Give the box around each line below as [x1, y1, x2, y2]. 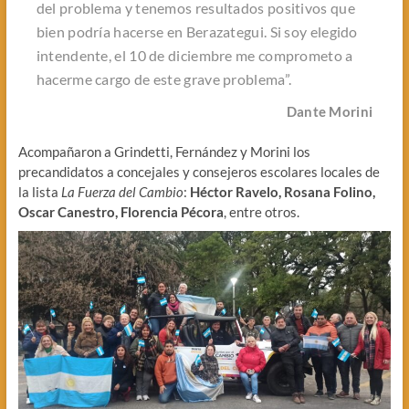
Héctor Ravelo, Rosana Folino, [189, 184, 375, 201]
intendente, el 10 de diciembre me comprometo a [36, 47, 353, 65]
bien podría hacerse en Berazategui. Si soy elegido [36, 23, 358, 41]
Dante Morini [286, 103, 373, 121]
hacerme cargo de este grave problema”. [36, 70, 292, 89]
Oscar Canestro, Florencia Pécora [17, 204, 224, 221]
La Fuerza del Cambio [60, 184, 184, 201]
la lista [17, 184, 61, 201]
